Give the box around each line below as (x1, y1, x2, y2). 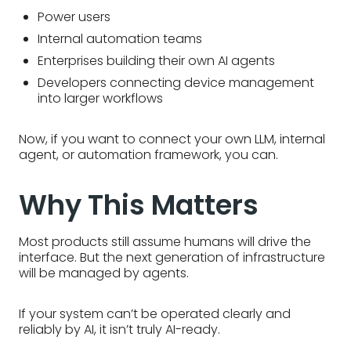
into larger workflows (38, 89, 163, 108)
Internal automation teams (38, 30, 202, 49)
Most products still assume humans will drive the (19, 233, 311, 251)
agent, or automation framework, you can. (19, 146, 278, 165)
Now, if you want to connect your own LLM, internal (19, 130, 325, 149)
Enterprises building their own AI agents (38, 52, 275, 71)
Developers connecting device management (38, 74, 314, 92)
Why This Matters (19, 186, 259, 225)
